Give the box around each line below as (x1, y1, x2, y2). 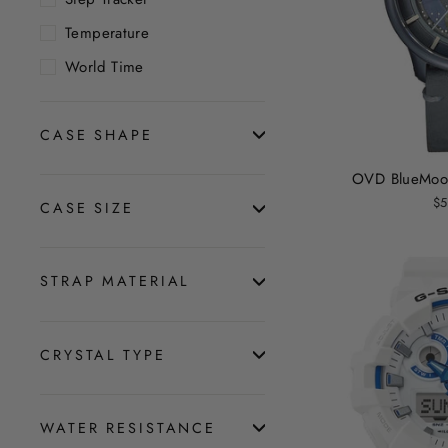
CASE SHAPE (40, 124, 153, 145)
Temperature (65, 22, 150, 45)
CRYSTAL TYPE (40, 344, 166, 365)
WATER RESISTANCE (40, 417, 217, 438)
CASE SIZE (40, 198, 134, 219)
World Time (65, 55, 144, 78)
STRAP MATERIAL (40, 271, 190, 292)
